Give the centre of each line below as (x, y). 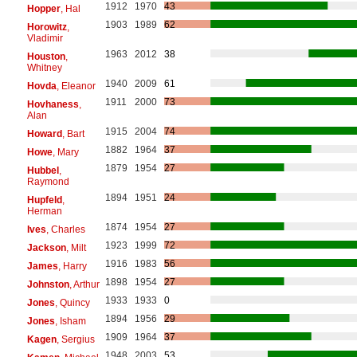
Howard (44, 133)
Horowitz (47, 27)
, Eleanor (76, 86)
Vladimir (45, 38)
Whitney (44, 67)
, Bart (73, 133)
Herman (44, 211)
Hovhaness (53, 104)
